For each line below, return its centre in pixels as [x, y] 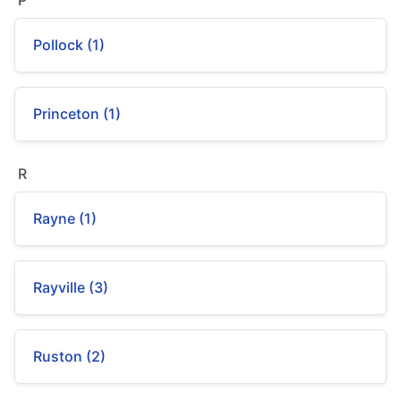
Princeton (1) [77, 114]
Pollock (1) [69, 45]
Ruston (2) [69, 356]
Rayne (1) [65, 218]
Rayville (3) [71, 287]
